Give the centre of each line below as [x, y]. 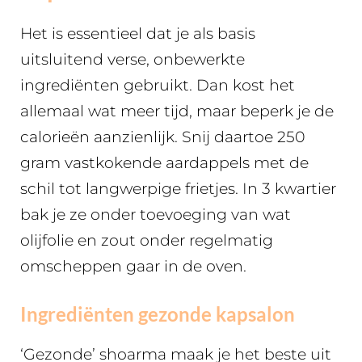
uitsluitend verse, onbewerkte [133, 59]
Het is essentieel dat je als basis [138, 34]
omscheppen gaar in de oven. [133, 266]
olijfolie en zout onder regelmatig [147, 240]
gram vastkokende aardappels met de [164, 163]
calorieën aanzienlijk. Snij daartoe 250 [163, 137]
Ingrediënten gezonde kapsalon [158, 314]
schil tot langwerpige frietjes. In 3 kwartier [178, 189]
